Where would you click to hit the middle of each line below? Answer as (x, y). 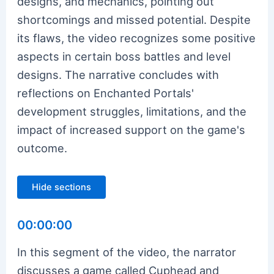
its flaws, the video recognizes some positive (137, 38)
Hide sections (62, 187)
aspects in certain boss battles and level (124, 57)
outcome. (43, 148)
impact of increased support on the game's (131, 130)
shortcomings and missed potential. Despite (134, 20)
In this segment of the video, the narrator (127, 252)
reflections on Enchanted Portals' (106, 93)
